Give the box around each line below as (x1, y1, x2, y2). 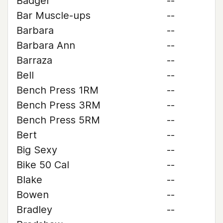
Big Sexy (16, 144, 57, 156)
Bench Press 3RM (16, 99, 101, 111)
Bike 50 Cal (16, 159, 69, 171)
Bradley (16, 204, 52, 216)
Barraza (16, 54, 52, 66)
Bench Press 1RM (16, 84, 99, 96)
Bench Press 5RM (16, 114, 100, 126)
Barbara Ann (16, 39, 75, 51)
